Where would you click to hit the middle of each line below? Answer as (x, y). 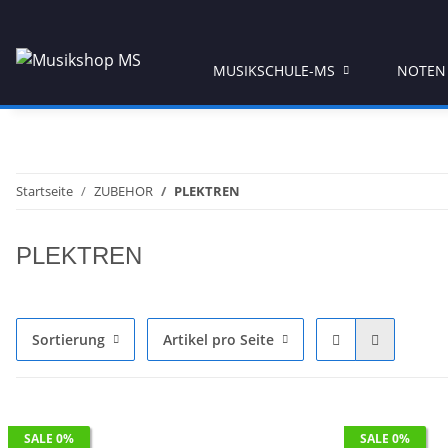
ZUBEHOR (123, 191)
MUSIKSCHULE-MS (274, 71)
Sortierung (68, 340)
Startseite (44, 191)
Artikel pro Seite (218, 340)
